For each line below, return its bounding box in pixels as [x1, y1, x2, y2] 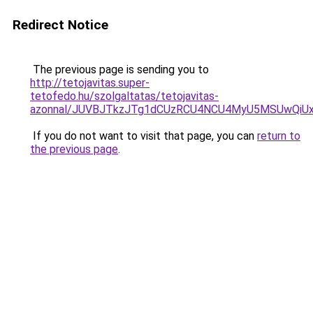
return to [257, 129, 300, 143]
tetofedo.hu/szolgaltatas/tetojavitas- [30, 89, 219, 103]
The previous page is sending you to [30, 63, 209, 76]
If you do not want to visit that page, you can [30, 129, 257, 143]
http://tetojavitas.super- [30, 76, 150, 89]
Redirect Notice [13, 17, 108, 33]
